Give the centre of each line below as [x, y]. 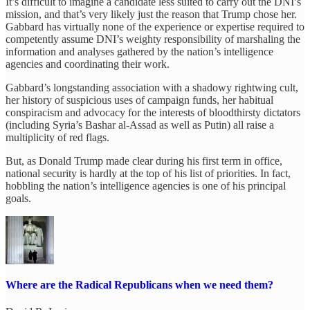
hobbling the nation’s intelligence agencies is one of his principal [146, 185]
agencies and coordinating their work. [88, 64]
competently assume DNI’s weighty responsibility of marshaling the [153, 39]
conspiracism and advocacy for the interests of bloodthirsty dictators [153, 112]
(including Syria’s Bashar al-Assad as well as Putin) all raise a [140, 125]
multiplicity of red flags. [57, 137]
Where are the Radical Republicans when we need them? [139, 284]
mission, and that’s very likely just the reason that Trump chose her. [151, 14]
